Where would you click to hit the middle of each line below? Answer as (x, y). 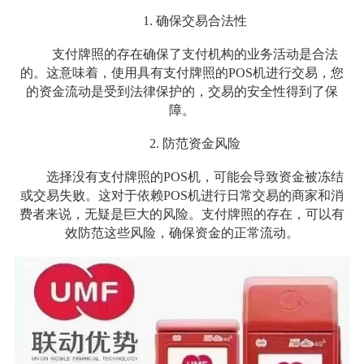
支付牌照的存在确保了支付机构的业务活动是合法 (195, 54)
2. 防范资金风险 (195, 143)
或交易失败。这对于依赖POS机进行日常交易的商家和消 (182, 195)
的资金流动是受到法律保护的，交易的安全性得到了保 (182, 91)
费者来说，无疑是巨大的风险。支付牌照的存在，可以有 (182, 214)
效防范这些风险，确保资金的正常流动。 (182, 232)
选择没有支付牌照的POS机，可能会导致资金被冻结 (195, 176)
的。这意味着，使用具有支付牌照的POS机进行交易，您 (182, 72)
